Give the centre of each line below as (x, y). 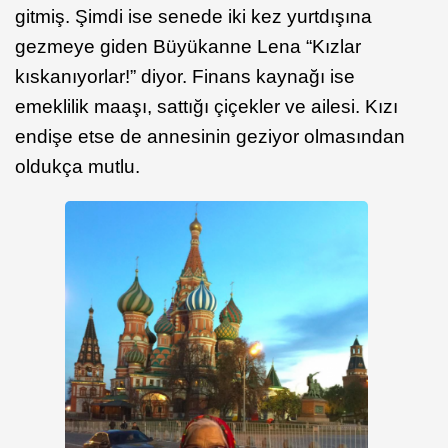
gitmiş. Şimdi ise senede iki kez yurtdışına (193, 16)
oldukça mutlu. (77, 166)
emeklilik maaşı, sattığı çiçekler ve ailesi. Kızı (206, 106)
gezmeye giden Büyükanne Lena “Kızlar (188, 46)
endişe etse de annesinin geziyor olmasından (210, 136)
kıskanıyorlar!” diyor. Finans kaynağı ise (185, 76)
